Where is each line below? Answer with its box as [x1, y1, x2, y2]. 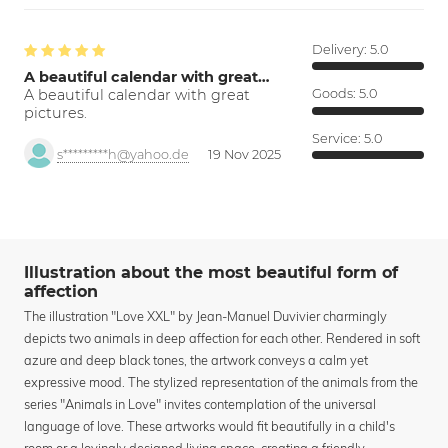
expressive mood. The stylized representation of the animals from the [24, 373, 418, 390]
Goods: [312, 86, 359, 102]
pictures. [24, 103, 87, 122]
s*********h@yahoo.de [57, 146, 189, 162]
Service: [312, 130, 364, 146]
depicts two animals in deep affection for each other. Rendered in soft [24, 329, 420, 346]
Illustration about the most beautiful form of [24, 263, 398, 283]
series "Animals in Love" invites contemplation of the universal [24, 395, 376, 412]
